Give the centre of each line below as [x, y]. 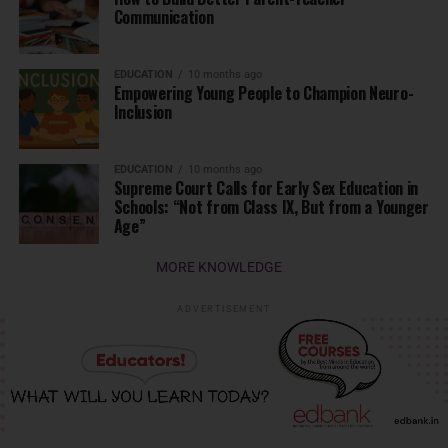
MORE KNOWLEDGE [218, 267]
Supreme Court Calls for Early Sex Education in [265, 188]
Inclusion [142, 112]
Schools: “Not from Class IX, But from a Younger [271, 207]
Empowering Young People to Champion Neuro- [263, 93]
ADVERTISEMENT [224, 309]
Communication [163, 17]
